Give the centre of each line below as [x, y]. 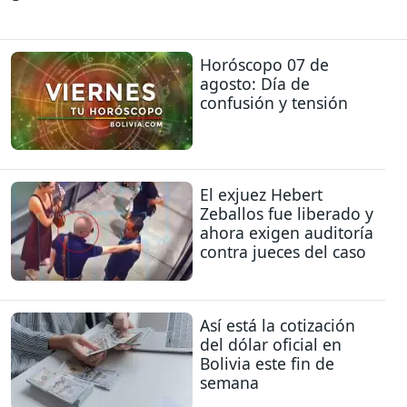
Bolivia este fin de [267, 363]
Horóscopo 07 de [264, 64]
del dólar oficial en [271, 344]
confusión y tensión [274, 102]
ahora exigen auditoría [287, 233]
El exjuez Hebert [261, 195]
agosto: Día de [255, 83]
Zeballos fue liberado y [287, 214]
